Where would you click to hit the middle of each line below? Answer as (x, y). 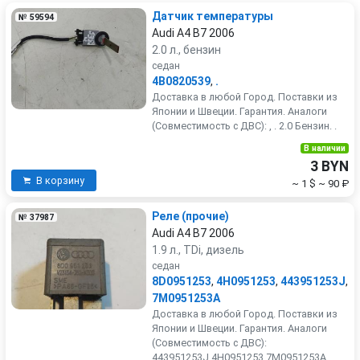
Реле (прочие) (190, 216)
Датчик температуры (213, 16)
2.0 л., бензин (186, 50)
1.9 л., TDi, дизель (198, 250)
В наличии (324, 148)
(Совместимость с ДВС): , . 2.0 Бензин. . (244, 126)
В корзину (60, 180)
